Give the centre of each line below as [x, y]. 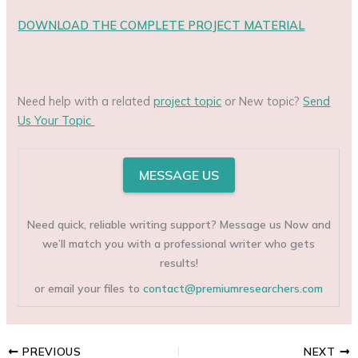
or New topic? [263, 101]
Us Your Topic [56, 120]
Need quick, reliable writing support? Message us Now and [179, 225]
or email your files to [89, 289]
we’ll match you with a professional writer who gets [179, 244]
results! [179, 263]
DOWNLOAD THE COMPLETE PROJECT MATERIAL [161, 26]
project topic [188, 101]
